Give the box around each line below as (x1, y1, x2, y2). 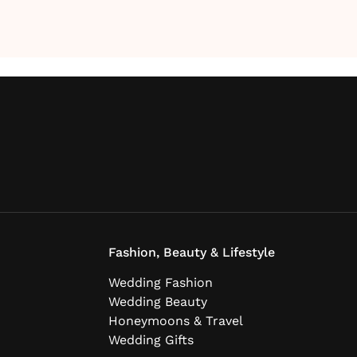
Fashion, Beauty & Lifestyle (108, 245, 275, 260)
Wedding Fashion (108, 275, 213, 290)
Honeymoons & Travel (108, 313, 243, 328)
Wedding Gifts (108, 332, 194, 347)
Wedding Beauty (108, 294, 207, 309)
